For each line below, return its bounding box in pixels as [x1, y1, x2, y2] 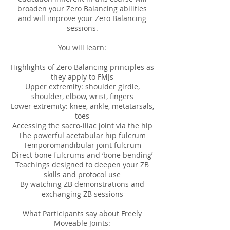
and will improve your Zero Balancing [18, 13, 146, 23]
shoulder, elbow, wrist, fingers [31, 91, 133, 101]
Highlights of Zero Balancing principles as [10, 62, 154, 72]
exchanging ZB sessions [41, 189, 123, 199]
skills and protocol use [44, 169, 121, 179]
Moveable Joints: [54, 218, 110, 228]
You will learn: [58, 43, 106, 52]
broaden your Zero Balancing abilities [17, 4, 147, 13]
